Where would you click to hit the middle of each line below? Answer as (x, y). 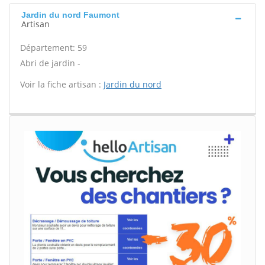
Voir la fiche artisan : (62, 84)
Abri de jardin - (50, 63)
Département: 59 (54, 48)
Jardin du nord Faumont (70, 15)
